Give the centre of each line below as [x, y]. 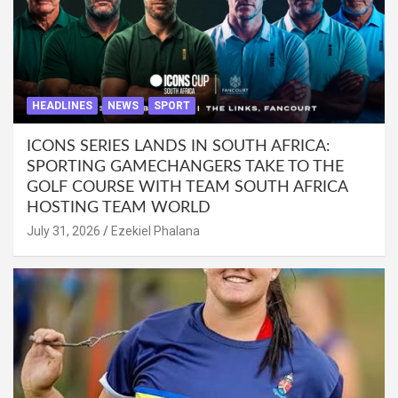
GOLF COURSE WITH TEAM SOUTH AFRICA [187, 188]
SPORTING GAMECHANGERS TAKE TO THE [185, 167]
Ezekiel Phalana [155, 231]
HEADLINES [62, 106]
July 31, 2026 [64, 231]
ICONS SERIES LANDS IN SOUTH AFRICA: [179, 147]
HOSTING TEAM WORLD [121, 208]
